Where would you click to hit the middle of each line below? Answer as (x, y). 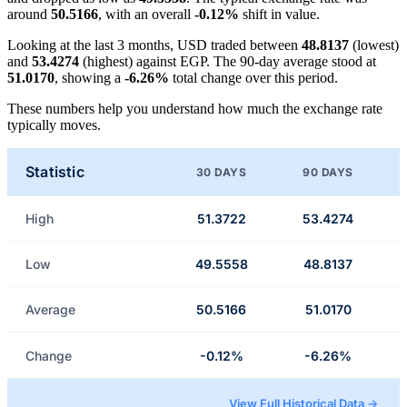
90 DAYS (328, 172)
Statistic (55, 172)
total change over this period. (253, 78)
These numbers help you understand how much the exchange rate (195, 109)
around (29, 15)
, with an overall (146, 15)
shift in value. (279, 15)
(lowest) (374, 45)
